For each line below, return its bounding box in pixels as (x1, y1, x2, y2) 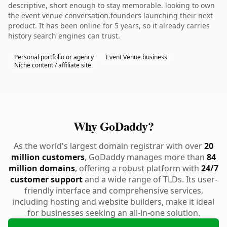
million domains (9, 163, 75, 174)
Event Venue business (106, 53, 167, 61)
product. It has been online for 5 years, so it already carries (8, 21, 210, 30)
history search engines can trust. (8, 31, 120, 41)
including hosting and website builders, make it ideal (13, 196, 214, 207)
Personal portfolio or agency (14, 53, 94, 61)
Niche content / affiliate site (14, 61, 91, 69)
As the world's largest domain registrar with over (14, 140, 204, 152)
